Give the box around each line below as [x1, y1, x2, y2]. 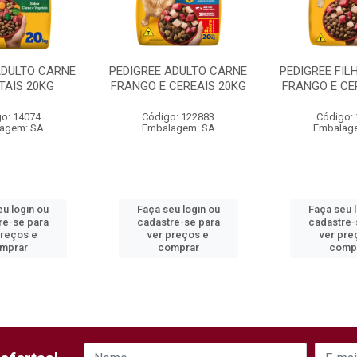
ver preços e [147, 229, 210, 241]
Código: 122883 [142, 111, 215, 123]
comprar [157, 241, 199, 253]
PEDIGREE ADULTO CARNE [109, 64, 248, 78]
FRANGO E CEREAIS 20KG [110, 79, 246, 93]
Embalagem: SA [141, 122, 215, 134]
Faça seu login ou [136, 203, 220, 215]
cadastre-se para [136, 216, 220, 228]
